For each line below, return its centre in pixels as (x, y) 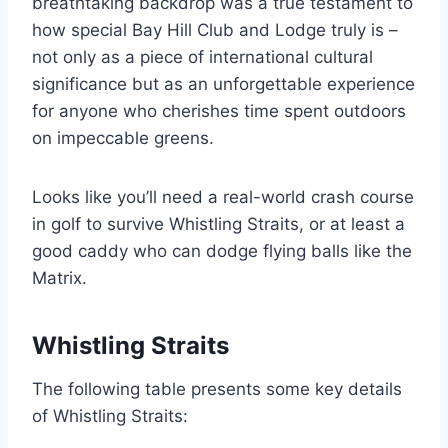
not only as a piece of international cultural (202, 57)
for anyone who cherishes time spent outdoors (219, 111)
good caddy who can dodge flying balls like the (222, 251)
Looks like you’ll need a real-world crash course (223, 197)
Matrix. (59, 278)
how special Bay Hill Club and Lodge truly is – (215, 30)
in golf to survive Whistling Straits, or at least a (218, 224)
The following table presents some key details (217, 389)
